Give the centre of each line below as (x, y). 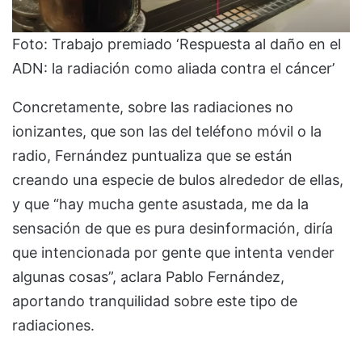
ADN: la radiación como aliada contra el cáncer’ (173, 68)
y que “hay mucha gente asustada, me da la (160, 204)
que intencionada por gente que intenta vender (173, 252)
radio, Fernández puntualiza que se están (152, 155)
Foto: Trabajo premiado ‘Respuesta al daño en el (177, 44)
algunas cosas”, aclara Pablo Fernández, (148, 276)
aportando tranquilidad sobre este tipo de (155, 301)
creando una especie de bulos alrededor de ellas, (178, 179)
